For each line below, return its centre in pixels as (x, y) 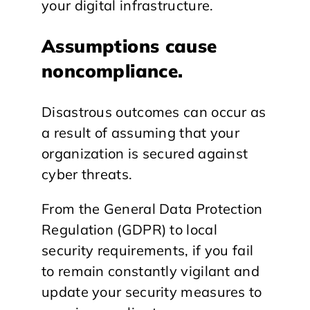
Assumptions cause (129, 46)
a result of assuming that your (141, 132)
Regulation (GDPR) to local (129, 229)
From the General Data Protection (152, 208)
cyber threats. (87, 174)
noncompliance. (112, 71)
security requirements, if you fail (148, 250)
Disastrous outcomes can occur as (154, 111)
